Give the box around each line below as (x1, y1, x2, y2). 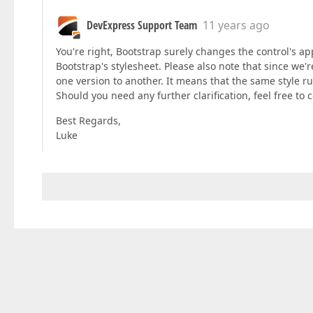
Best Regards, (56, 114, 121, 127)
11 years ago (203, 17, 270, 33)
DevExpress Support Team (87, 17, 197, 33)
